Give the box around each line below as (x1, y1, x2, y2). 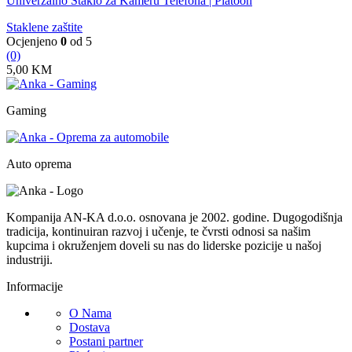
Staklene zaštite (6, 20, 82, 35)
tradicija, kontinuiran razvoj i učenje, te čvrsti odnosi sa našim (6, 225, 310, 239)
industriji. (6, 253, 53, 267)
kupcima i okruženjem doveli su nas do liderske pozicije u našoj (6, 239, 321, 253)
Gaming (6, 104, 46, 118)
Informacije (6, 280, 63, 294)
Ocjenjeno (6, 35, 60, 49)
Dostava (69, 321, 110, 335)
